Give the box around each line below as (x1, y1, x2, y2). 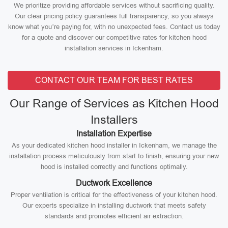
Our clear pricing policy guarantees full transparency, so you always (14, 12, 214, 20)
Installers (90, 113, 138, 126)
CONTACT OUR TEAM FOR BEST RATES (35, 76, 193, 84)
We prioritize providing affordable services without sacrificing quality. (13, 2, 215, 9)
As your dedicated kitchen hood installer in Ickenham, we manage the (11, 141, 217, 149)
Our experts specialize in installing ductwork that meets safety (22, 202, 206, 209)
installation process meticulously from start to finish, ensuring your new (9, 152, 219, 160)
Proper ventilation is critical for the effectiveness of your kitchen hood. (11, 191, 217, 198)
